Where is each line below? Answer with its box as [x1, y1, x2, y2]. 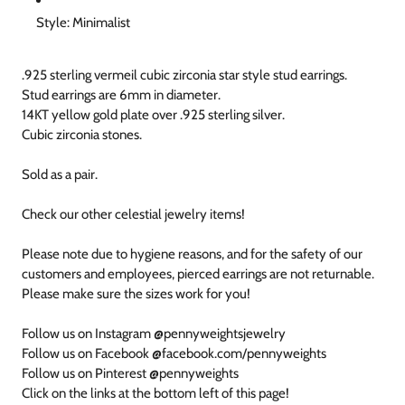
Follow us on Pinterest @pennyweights [22, 365, 239, 382]
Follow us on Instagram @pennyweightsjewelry [22, 325, 286, 343]
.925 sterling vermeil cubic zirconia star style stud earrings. [22, 67, 347, 84]
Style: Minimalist [36, 14, 130, 32]
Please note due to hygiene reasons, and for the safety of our [22, 246, 363, 263]
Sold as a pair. [22, 166, 98, 184]
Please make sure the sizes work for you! [22, 286, 250, 303]
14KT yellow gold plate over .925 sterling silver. [22, 107, 285, 124]
